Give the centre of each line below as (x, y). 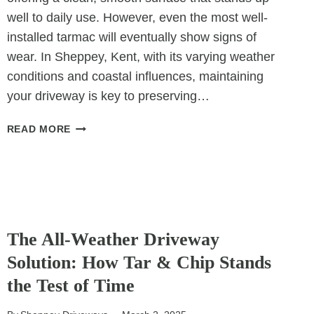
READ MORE (39, 129)
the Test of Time (70, 285)
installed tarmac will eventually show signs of (131, 37)
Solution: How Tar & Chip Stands (139, 262)
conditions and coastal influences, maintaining (135, 77)
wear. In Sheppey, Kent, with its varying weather (141, 57)
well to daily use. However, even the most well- (137, 18)
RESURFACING (109, 223)
